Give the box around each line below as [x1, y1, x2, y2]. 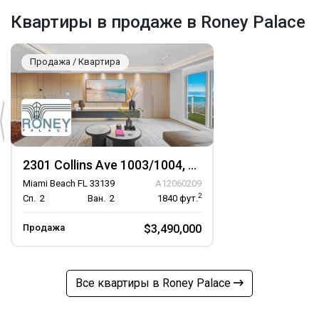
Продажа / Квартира [30, 56, 120, 67]
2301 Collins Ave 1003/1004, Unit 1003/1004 [188, 157, 197, 172]
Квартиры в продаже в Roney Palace [11, 12, 305, 32]
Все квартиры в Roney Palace [75, 276, 234, 290]
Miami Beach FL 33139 [23, 178, 115, 189]
